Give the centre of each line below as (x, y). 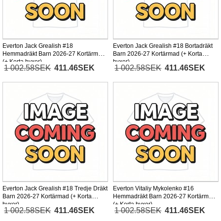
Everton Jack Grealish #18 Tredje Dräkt (55, 189)
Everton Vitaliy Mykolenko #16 (153, 189)
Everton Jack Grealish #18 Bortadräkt (163, 46)
